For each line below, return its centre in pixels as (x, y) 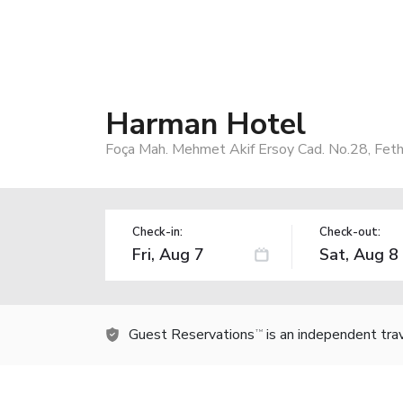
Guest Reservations (192, 334)
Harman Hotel (206, 124)
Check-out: (349, 232)
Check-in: (157, 232)
